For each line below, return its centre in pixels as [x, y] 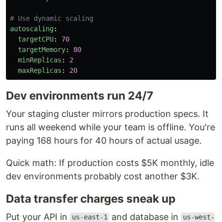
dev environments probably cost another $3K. [103, 176]
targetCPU [36, 39]
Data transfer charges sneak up [91, 198]
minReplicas [40, 60]
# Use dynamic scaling [52, 18]
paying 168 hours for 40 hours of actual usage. [104, 140]
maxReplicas [40, 70]
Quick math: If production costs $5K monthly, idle [110, 163]
